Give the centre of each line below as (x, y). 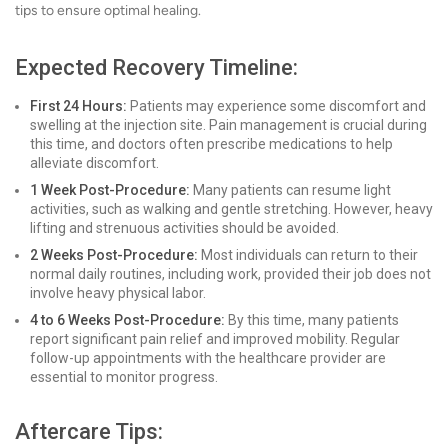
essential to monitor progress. (124, 377)
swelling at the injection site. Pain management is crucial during (228, 125)
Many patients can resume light (290, 190)
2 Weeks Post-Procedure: (114, 255)
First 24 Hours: (78, 106)
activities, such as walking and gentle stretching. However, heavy (231, 209)
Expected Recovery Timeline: (156, 67)
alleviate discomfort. (94, 163)
